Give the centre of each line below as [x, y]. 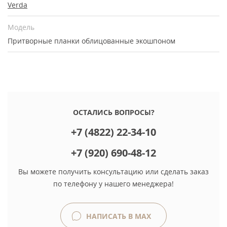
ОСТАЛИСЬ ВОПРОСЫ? [113, 112]
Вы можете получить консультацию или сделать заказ [113, 172]
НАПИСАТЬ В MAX [118, 216]
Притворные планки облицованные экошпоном [91, 41]
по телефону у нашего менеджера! [113, 184]
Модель [21, 27]
